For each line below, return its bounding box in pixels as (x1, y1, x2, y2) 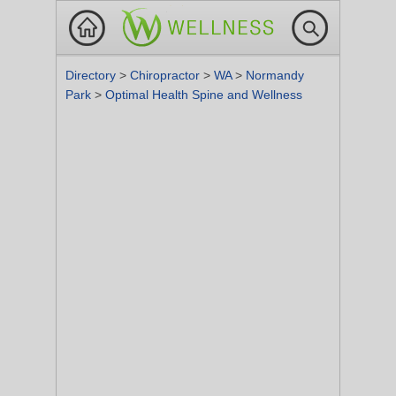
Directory (65, 68, 119, 82)
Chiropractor (130, 68, 203, 82)
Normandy (246, 68, 304, 82)
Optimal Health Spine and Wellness (105, 88, 302, 102)
